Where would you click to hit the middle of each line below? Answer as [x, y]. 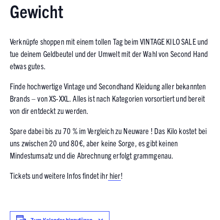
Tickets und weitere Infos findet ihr [59, 175]
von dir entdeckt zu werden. [49, 110]
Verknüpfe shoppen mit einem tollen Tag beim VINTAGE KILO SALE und [109, 41]
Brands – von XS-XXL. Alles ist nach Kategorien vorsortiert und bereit [108, 98]
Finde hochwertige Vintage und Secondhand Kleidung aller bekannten [108, 86]
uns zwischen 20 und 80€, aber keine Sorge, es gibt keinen [94, 143]
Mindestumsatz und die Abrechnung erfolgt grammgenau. [92, 155]
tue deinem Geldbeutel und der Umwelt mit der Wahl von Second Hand [109, 53]
